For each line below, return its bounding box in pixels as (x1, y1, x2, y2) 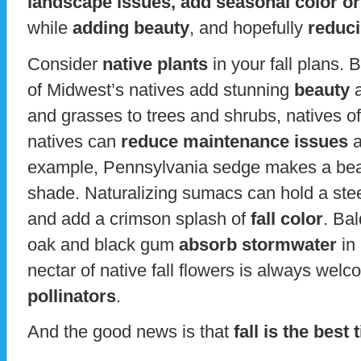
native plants (102, 53, 208, 74)
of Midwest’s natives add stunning (27, 79, 294, 100)
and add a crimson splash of (27, 208, 251, 229)
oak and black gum (27, 234, 179, 255)
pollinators (27, 285, 116, 306)
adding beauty (73, 17, 189, 38)
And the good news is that (27, 322, 234, 342)
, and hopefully (189, 17, 308, 38)
